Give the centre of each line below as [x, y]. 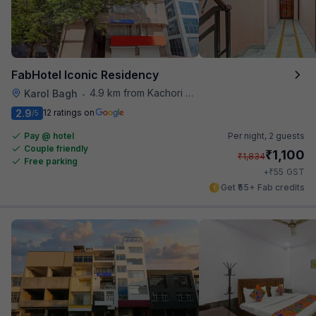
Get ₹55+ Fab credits [263, 187]
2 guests [287, 135]
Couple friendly [56, 148]
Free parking [51, 161]
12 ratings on [69, 113]
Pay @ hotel [49, 135]
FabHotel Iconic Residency [85, 74]
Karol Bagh [51, 93]
